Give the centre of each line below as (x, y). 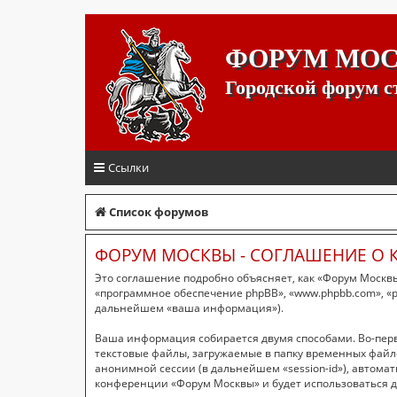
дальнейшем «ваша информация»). (189, 308)
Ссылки (128, 167)
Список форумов (159, 212)
